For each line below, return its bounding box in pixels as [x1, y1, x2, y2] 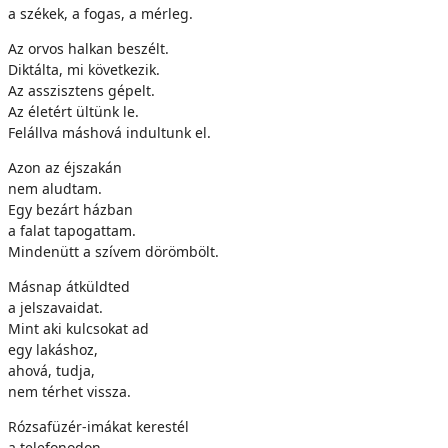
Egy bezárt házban [8, 200, 133, 219]
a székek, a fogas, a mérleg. [8, 4, 193, 23]
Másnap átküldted [8, 277, 130, 296]
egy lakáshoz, [8, 340, 98, 359]
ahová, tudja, [8, 361, 95, 380]
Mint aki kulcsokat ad [8, 319, 149, 338]
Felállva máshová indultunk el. [8, 123, 211, 142]
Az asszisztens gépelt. [8, 81, 155, 100]
